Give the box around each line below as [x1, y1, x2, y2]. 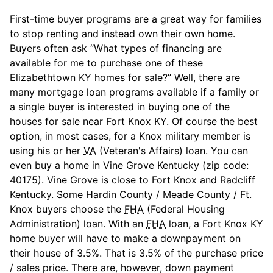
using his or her [10, 144, 83, 157]
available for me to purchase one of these [10, 56, 203, 69]
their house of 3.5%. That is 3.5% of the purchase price [10, 246, 263, 259]
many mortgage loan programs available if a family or [10, 85, 259, 98]
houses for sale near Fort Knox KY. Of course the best [10, 115, 258, 127]
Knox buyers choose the [10, 202, 124, 215]
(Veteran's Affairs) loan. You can [96, 144, 248, 157]
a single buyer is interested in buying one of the [10, 100, 230, 113]
